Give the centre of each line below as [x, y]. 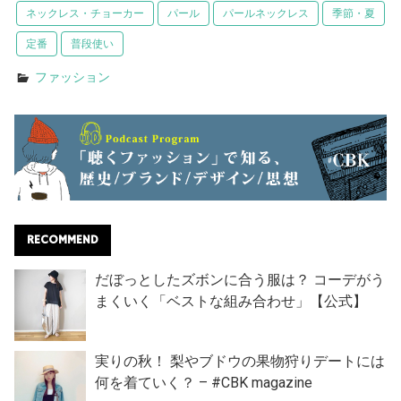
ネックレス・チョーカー [85, 14]
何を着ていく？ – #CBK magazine [204, 383]
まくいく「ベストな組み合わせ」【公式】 [231, 302]
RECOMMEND [63, 240]
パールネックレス [266, 14]
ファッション [73, 77]
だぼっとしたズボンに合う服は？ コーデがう [240, 280]
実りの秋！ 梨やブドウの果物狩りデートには [240, 362]
